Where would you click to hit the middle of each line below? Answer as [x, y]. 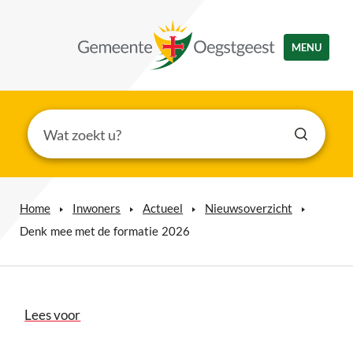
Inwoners [97, 208]
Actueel [163, 208]
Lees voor [53, 315]
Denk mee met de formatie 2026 [105, 231]
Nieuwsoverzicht [249, 208]
